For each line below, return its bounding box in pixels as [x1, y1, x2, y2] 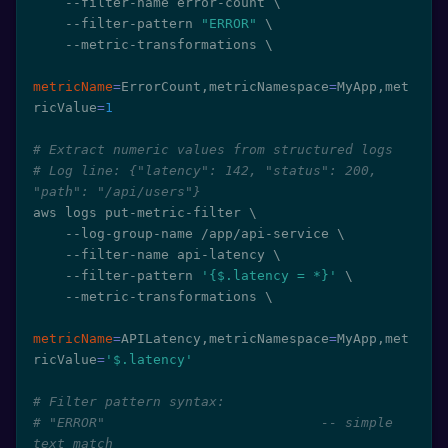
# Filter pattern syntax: [33, 394, 225, 409]
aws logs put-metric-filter [33, 205, 249, 220]
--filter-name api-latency [65, 247, 273, 262]
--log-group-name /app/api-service [65, 226, 337, 241]
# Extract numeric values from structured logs [33, 142, 393, 157]
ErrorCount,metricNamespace [121, 79, 329, 94]
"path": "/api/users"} [33, 184, 201, 199]
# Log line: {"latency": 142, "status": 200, [33, 163, 377, 178]
